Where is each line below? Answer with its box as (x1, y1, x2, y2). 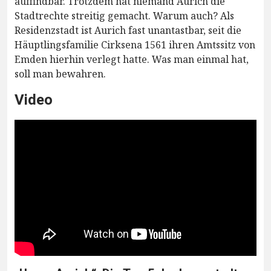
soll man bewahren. (15, 67, 106, 81)
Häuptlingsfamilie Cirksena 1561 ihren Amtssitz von (15, 38, 255, 52)
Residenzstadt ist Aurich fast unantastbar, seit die (15, 24, 241, 38)
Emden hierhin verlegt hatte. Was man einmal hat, (15, 53, 249, 67)
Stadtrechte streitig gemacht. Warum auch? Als (15, 9, 234, 23)
